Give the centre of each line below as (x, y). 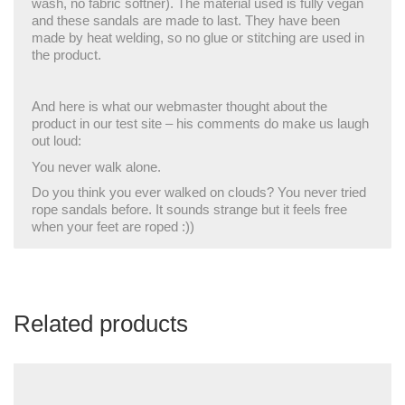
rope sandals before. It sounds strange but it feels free (189, 209)
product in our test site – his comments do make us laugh (200, 123)
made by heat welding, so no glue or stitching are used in (198, 38)
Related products (101, 324)
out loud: (57, 141)
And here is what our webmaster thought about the (179, 106)
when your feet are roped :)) (113, 226)
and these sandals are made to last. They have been (186, 20)
